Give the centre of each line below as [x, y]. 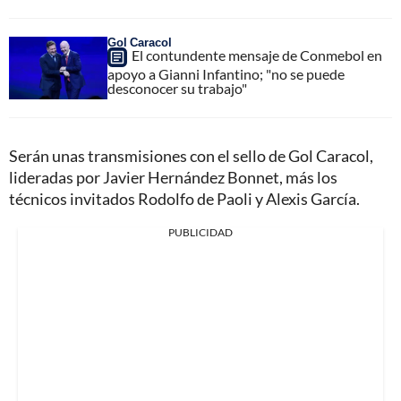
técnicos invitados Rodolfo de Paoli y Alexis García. [184, 198]
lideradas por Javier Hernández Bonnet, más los [173, 177]
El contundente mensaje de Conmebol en [257, 55]
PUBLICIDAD [200, 232]
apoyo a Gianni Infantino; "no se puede [226, 73]
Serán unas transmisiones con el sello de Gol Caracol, [191, 155]
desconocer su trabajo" [177, 88]
